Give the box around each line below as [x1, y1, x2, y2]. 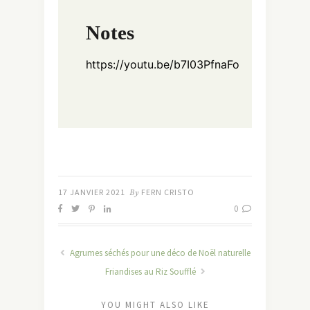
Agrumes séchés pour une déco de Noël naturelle [67, 246, 250, 259]
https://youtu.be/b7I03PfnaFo [86, 57, 239, 71]
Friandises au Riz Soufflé [104, 265, 198, 277]
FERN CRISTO [141, 186, 194, 197]
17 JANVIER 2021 [58, 186, 125, 197]
